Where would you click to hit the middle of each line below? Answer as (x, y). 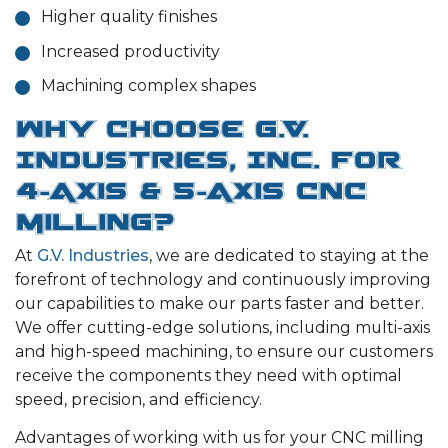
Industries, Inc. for (207, 158)
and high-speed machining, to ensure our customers (224, 351)
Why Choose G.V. (161, 127)
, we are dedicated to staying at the (289, 255)
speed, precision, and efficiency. (138, 399)
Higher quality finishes (129, 17)
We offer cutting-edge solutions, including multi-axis (222, 327)
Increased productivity (130, 51)
